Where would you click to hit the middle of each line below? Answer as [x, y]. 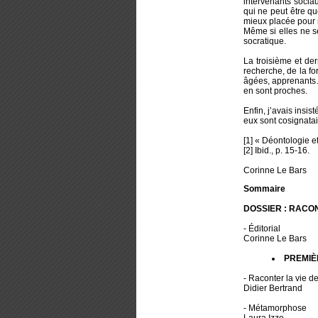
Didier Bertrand [273, 289]
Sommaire [264, 189]
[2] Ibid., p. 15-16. [276, 151]
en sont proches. [275, 91]
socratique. [264, 42]
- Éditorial [263, 229]
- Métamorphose [275, 308]
